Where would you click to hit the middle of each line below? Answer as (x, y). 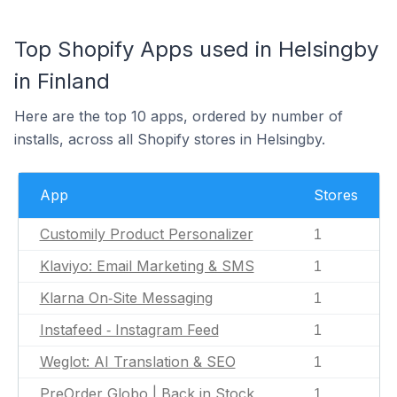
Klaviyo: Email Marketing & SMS (147, 266)
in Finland (62, 81)
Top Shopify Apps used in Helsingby (196, 49)
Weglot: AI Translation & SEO (137, 362)
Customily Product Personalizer (146, 234)
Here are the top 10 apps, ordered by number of (179, 116)
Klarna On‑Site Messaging (126, 298)
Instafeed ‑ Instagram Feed (129, 330)
